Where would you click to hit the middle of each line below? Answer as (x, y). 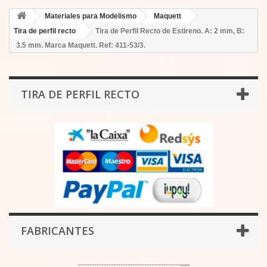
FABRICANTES (58, 231)
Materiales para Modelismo (91, 16)
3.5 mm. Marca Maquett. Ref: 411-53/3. (81, 45)
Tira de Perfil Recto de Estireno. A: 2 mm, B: (170, 31)
